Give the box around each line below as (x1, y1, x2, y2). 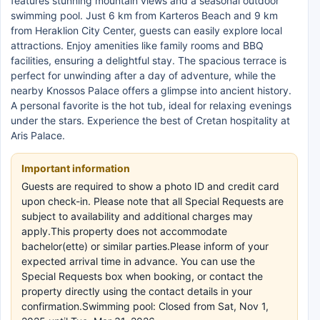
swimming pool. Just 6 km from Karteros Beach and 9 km (11, 9, 278, 21)
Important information (21, 162, 130, 174)
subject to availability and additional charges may (21, 210, 253, 222)
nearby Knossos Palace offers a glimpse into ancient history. (11, 84, 291, 96)
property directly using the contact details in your (21, 285, 252, 297)
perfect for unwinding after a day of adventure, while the (11, 69, 276, 81)
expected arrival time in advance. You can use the (21, 255, 255, 267)
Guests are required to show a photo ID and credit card (21, 180, 279, 192)
